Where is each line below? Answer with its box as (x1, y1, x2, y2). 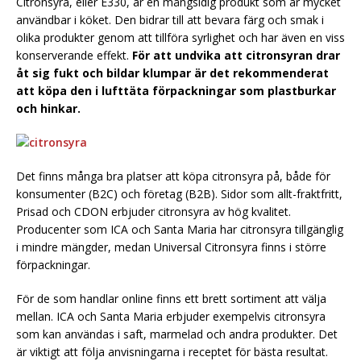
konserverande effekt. (16, 47, 132, 63)
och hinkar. (16, 100, 81, 116)
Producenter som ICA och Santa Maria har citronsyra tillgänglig (16, 221, 343, 237)
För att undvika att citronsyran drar (132, 47, 340, 63)
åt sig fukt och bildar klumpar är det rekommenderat (16, 64, 329, 81)
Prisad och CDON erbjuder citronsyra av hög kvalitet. (16, 203, 291, 219)
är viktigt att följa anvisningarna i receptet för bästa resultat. (16, 343, 328, 359)
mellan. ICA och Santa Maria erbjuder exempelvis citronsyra (16, 308, 326, 324)
